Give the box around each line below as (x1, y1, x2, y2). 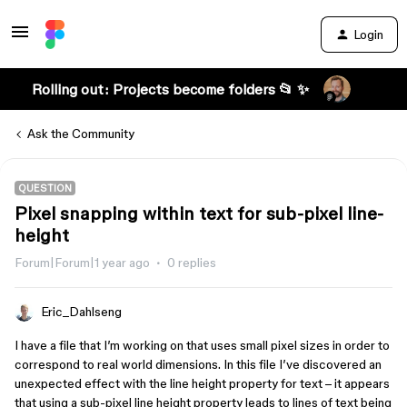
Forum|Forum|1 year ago (15, 255, 150, 270)
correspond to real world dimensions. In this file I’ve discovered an (15, 357, 382, 372)
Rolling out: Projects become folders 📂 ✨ (31, 81, 309, 97)
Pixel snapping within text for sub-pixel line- (15, 203, 383, 223)
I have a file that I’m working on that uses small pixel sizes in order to (15, 338, 390, 352)
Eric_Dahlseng (41, 304, 122, 319)
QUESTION (18, 183, 72, 194)
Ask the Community (27, 126, 134, 141)
